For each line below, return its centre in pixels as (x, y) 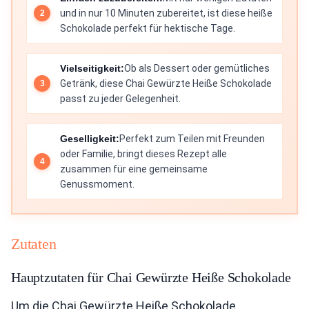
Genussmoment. (97, 185)
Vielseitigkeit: (92, 69)
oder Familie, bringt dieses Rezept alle (143, 154)
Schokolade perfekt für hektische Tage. (148, 29)
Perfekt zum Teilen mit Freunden (192, 139)
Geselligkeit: (90, 139)
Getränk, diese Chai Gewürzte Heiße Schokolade (166, 84)
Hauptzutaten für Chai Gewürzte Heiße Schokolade (151, 278)
